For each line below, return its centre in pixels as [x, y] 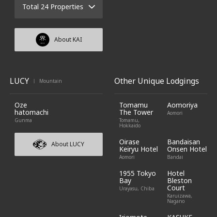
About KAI [68, 39]
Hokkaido [130, 125]
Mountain [51, 81]
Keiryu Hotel [139, 149]
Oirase [129, 142]
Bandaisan [183, 142]
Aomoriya [182, 105]
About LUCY [68, 144]
